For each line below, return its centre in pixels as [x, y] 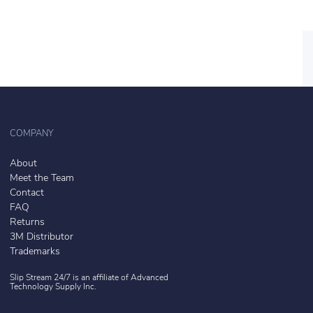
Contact [27, 193]
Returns [27, 222]
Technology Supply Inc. [53, 287]
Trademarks [35, 252]
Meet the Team [42, 178]
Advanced [150, 278]
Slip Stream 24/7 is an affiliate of [70, 278]
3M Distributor [42, 237]
